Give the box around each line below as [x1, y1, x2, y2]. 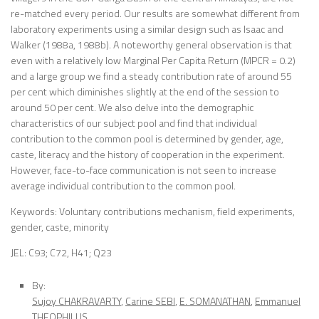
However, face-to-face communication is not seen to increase [11, 162, 276, 177]
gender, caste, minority [11, 219, 109, 235]
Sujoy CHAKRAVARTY [32, 293, 121, 309]
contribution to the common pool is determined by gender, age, [11, 130, 283, 146]
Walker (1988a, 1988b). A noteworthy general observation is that [11, 36, 292, 52]
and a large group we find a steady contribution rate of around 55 [11, 68, 292, 83]
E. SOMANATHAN [179, 293, 251, 309]
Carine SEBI [125, 293, 175, 309]
